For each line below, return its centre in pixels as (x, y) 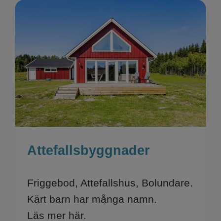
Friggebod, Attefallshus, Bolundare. (110, 183)
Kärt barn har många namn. (92, 199)
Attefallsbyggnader (88, 151)
